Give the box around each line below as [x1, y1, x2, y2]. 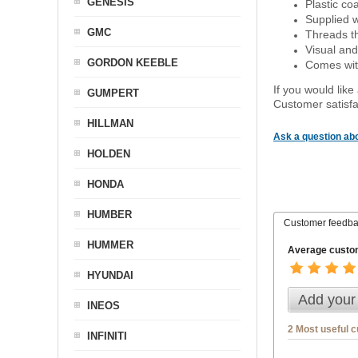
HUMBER [87, 209, 132, 221]
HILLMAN [87, 117, 133, 129]
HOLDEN [87, 148, 130, 160]
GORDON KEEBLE [87, 57, 178, 69]
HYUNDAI [87, 269, 133, 281]
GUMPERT [87, 87, 139, 99]
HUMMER [87, 239, 133, 251]
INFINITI [87, 330, 127, 342]
